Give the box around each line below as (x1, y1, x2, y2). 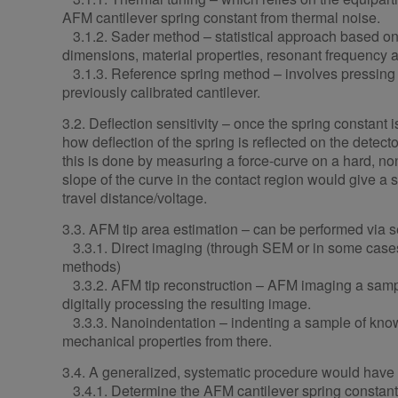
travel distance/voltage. (62, 187, 207, 209)
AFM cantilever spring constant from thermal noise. (62, 7, 380, 28)
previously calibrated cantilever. (62, 82, 260, 103)
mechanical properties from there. (62, 330, 272, 352)
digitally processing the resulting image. (62, 293, 311, 314)
